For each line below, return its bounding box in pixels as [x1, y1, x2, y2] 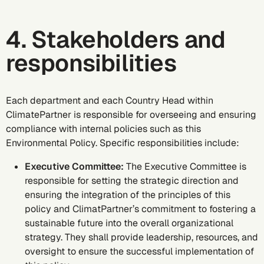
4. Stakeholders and [6, 24, 226, 55]
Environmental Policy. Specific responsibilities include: [6, 137, 239, 149]
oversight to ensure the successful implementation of [25, 245, 254, 258]
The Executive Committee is [126, 160, 246, 173]
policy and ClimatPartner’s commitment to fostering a [25, 203, 256, 215]
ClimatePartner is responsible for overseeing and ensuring [6, 108, 256, 121]
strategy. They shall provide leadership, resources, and [25, 231, 258, 243]
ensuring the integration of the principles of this [25, 189, 230, 201]
